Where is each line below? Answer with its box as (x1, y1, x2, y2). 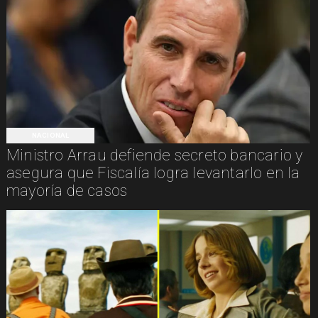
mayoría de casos (6, 182, 128, 199)
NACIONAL (32, 131, 69, 139)
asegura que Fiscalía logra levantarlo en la (6, 164, 300, 182)
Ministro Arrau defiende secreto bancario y (6, 146, 303, 164)
